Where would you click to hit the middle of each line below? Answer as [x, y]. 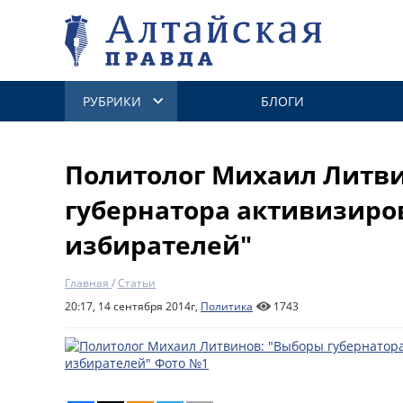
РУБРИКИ [112, 101]
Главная [87, 283]
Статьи [137, 283]
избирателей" [158, 245]
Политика [227, 306]
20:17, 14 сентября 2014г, [133, 306]
